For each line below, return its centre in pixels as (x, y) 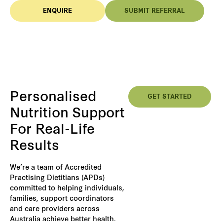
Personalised (53, 98)
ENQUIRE (57, 11)
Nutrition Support (67, 114)
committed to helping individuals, (67, 188)
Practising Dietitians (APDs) (57, 178)
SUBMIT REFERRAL (155, 11)
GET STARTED (170, 97)
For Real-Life (52, 130)
